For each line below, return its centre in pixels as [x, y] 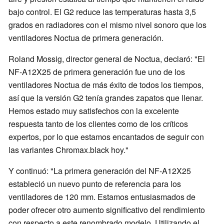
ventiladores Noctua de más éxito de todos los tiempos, [106, 85]
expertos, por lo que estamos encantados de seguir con [106, 137]
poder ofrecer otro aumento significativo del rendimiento [107, 210]
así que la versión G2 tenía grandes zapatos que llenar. [106, 98]
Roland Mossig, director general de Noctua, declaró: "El [107, 59]
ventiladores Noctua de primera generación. [86, 38]
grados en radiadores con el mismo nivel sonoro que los [107, 25]
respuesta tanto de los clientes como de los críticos [98, 124]
